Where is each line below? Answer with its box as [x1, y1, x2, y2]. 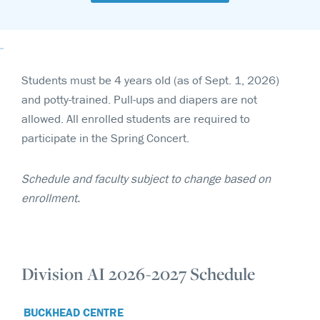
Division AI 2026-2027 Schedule [21, 262, 255, 285]
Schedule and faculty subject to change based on [21, 171, 271, 186]
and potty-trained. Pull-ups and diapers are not [21, 91, 257, 107]
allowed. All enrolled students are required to [21, 111, 250, 126]
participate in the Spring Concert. [21, 130, 189, 146]
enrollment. [21, 190, 80, 206]
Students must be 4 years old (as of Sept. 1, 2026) [21, 72, 279, 88]
